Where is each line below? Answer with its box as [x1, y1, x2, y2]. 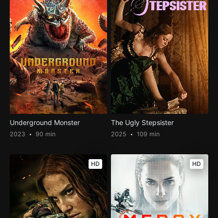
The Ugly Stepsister [111, 118, 174, 127]
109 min [135, 130, 160, 138]
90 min [33, 130, 55, 138]
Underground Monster [9, 118, 80, 127]
